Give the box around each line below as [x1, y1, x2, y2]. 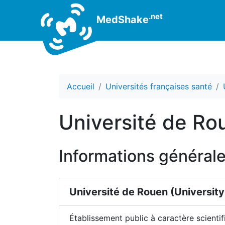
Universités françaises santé [105, 81, 212, 91]
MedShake [94, 13, 149, 26]
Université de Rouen [69, 186, 168, 198]
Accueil [67, 81, 94, 91]
